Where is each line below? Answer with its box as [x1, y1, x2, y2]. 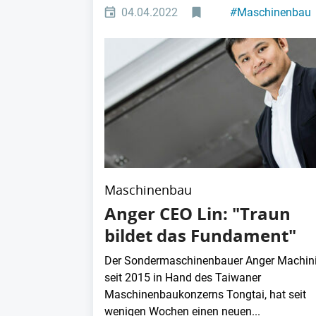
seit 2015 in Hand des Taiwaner [104, 270, 261, 284]
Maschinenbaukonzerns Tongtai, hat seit [104, 287, 306, 301]
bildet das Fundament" [104, 223, 296, 248]
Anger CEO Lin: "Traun [104, 201, 291, 226]
